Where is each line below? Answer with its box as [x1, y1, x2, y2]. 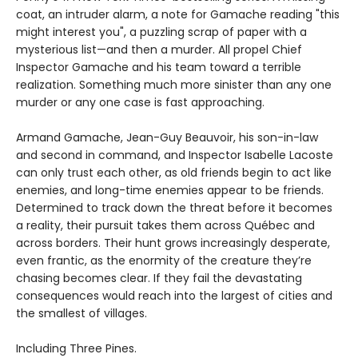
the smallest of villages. [16, 305, 147, 321]
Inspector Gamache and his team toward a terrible [16, 59, 301, 75]
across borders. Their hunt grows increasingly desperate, [16, 235, 330, 251]
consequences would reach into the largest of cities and [16, 288, 332, 304]
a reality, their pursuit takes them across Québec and [16, 217, 315, 233]
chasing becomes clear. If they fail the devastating [16, 270, 302, 286]
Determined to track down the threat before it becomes [16, 200, 332, 216]
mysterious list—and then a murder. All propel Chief [16, 42, 302, 58]
